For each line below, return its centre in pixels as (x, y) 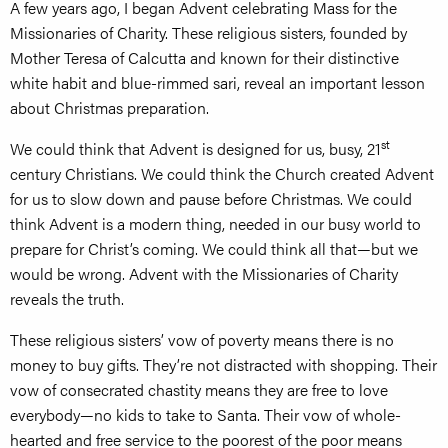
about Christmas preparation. (109, 108)
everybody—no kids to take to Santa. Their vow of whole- (205, 415)
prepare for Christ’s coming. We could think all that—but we (214, 249)
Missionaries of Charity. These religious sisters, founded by (208, 33)
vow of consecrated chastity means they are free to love (199, 390)
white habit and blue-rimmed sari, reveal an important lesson (217, 83)
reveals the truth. (67, 299)
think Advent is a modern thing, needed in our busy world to (215, 224)
